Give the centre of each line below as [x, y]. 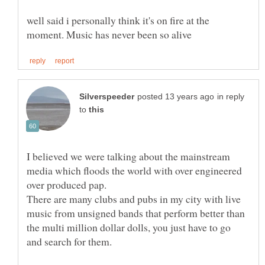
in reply [231, 97]
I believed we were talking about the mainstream [128, 156]
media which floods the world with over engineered [134, 171]
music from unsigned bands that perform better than [136, 213]
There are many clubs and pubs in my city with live [134, 199]
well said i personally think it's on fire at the [118, 20]
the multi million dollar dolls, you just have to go [129, 227]
